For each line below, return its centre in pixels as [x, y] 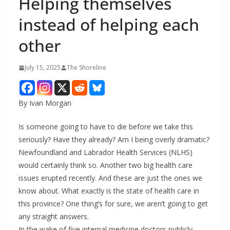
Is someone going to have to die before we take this [106, 127]
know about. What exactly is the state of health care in [109, 191]
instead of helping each [109, 25]
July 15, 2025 [43, 68]
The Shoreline [87, 68]
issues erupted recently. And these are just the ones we [110, 178]
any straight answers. [54, 217]
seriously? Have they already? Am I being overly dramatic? [114, 140]
